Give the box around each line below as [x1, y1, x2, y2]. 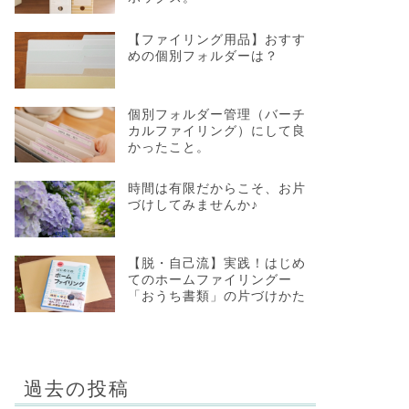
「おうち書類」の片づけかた [127, 289, 306, 304]
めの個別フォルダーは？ [127, 48, 278, 63]
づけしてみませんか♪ [127, 198, 258, 213]
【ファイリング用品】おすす [127, 32, 306, 47]
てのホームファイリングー [127, 273, 292, 288]
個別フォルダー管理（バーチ [127, 107, 306, 121]
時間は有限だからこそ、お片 [127, 182, 306, 196]
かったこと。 [127, 140, 210, 154]
